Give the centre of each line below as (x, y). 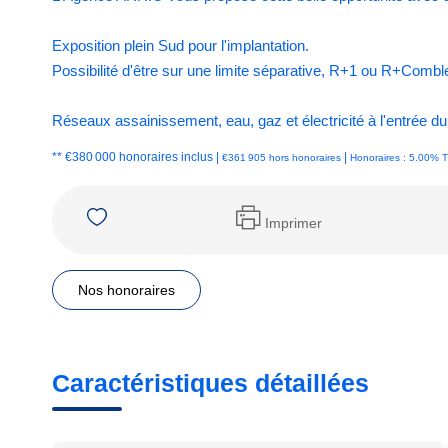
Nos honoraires (126, 290)
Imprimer (293, 222)
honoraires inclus (167, 157)
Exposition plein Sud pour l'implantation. (180, 45)
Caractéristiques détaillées (210, 383)
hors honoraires (305, 157)
